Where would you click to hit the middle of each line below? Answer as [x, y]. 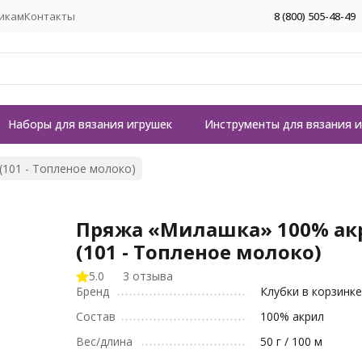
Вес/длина [105, 341]
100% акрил [293, 316]
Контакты [50, 16]
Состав [96, 316]
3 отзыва [148, 276]
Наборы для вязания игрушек [90, 124]
